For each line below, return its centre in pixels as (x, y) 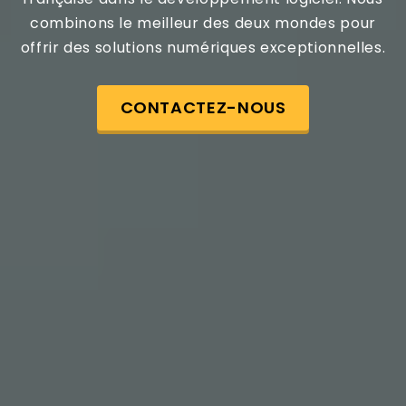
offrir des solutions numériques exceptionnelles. (203, 48)
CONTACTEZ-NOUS (203, 108)
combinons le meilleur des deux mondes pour (203, 24)
